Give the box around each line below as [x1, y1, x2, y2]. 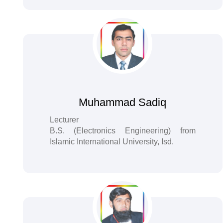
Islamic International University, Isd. [49, 137, 174, 146]
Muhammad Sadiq [79, 96, 167, 109]
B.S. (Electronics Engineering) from [49, 126, 196, 135]
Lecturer [49, 115, 79, 124]
